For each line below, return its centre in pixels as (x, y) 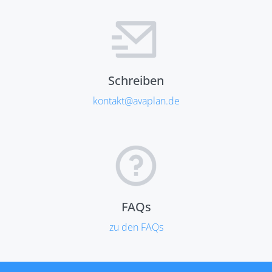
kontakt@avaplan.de (136, 100)
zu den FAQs (136, 227)
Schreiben (136, 80)
